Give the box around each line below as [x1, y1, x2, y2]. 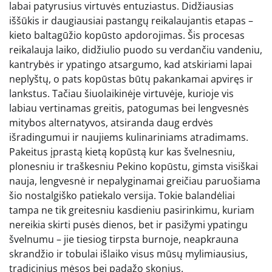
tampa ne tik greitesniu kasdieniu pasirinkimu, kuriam [9, 203, 254, 217]
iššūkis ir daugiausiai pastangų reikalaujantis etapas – [9, 13, 253, 27]
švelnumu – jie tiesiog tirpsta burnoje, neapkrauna [9, 232, 239, 246]
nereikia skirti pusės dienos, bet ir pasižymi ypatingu [9, 217, 248, 231]
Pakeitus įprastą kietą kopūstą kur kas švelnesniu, [9, 144, 235, 158]
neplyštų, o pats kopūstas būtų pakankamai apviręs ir [9, 72, 253, 86]
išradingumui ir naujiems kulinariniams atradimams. [9, 130, 248, 144]
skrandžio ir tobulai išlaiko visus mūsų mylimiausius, [9, 246, 248, 260]
